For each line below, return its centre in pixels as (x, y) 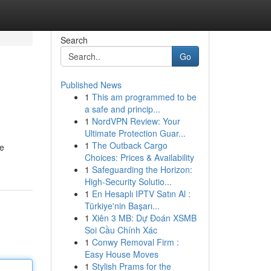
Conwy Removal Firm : (135, 242)
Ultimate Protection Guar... (135, 133)
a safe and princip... (122, 109)
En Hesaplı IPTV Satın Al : (141, 194)
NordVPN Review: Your (136, 121)
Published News (91, 85)
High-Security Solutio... (128, 181)
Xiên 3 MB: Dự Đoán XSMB (144, 218)
